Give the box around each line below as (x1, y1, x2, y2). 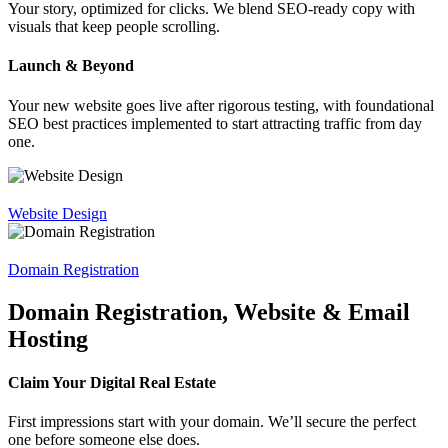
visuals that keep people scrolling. (8, 18, 220, 36)
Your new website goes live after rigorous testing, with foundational (8, 96, 434, 114)
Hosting (8, 325, 88, 352)
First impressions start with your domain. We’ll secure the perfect (8, 413, 416, 431)
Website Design (8, 204, 107, 222)
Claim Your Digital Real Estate (8, 373, 216, 391)
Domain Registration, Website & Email (8, 298, 410, 325)
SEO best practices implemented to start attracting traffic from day (8, 114, 422, 132)
